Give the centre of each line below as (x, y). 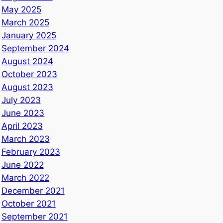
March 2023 (25, 139)
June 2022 (22, 165)
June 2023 (23, 113)
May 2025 (21, 9)
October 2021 (28, 203)
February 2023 (31, 152)
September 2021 (34, 216)
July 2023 (21, 100)
